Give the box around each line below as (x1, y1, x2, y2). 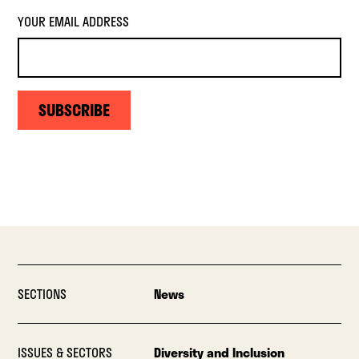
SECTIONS (18, 284, 67, 305)
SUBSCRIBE (38, 98, 111, 123)
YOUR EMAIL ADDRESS (18, 11, 130, 32)
